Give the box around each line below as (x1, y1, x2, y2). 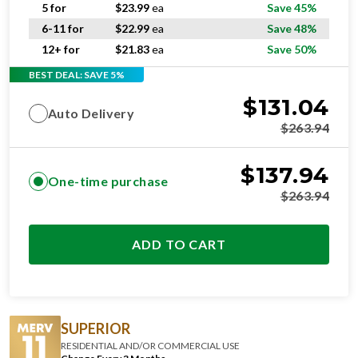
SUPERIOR (61, 319, 130, 337)
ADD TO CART (131, 237, 227, 252)
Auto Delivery (48, 105, 135, 121)
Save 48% (267, 22, 316, 35)
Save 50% (267, 42, 316, 56)
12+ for (42, 42, 80, 56)
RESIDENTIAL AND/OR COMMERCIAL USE (61, 339, 240, 352)
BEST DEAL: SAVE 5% (29, 68, 125, 81)
